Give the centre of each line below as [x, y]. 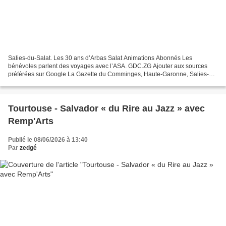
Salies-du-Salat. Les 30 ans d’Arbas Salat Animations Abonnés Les [100, 58]
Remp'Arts [31, 121]
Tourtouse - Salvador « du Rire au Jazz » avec [106, 109]
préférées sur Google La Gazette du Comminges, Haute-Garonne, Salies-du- [113, 74]
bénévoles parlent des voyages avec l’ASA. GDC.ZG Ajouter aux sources [108, 66]
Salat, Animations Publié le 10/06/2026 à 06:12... [75, 82]
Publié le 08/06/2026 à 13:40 [48, 140]
